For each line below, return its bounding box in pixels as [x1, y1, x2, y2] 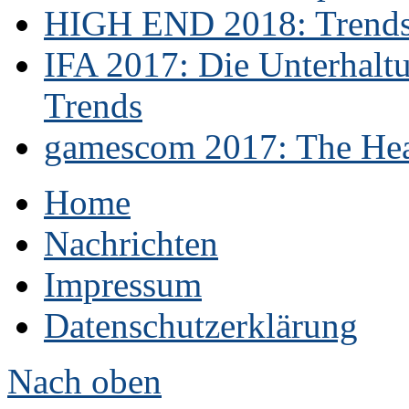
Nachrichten [44, 224, 218, 264]
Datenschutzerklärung [44, 306, 358, 346]
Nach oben [7, 362, 162, 402]
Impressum [44, 265, 202, 305]
